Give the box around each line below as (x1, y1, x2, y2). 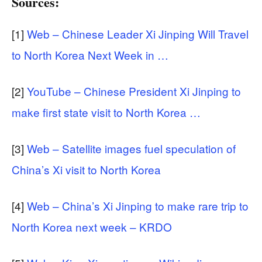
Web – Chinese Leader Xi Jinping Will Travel (27, 25, 249, 42)
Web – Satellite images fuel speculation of (27, 140, 236, 156)
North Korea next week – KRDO (12, 218, 172, 235)
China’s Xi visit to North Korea (12, 161, 161, 177)
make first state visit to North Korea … (12, 104, 201, 120)
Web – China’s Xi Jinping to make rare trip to (27, 197, 249, 213)
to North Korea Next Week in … (12, 46, 168, 63)
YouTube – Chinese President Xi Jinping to (27, 82, 241, 99)
